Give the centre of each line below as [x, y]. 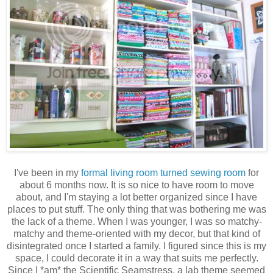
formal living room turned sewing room [163, 172]
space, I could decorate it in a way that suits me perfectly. [136, 258]
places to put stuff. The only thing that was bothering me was [136, 209]
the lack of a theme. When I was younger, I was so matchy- [136, 221]
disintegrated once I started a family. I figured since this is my [136, 246]
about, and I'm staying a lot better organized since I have [136, 197]
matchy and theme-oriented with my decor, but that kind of [136, 233]
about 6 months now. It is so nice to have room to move [136, 185]
